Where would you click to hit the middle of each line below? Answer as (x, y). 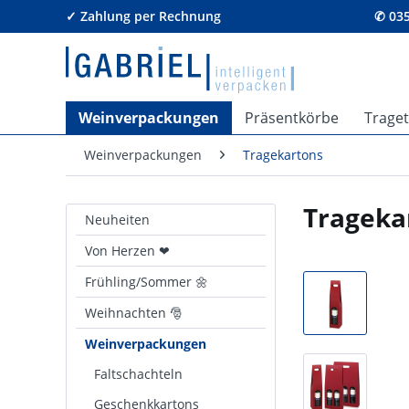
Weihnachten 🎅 (134, 313)
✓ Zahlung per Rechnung (143, 16)
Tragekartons (283, 155)
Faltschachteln (138, 374)
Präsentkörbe (292, 118)
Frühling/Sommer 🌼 (147, 282)
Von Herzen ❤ (127, 251)
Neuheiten (117, 220)
